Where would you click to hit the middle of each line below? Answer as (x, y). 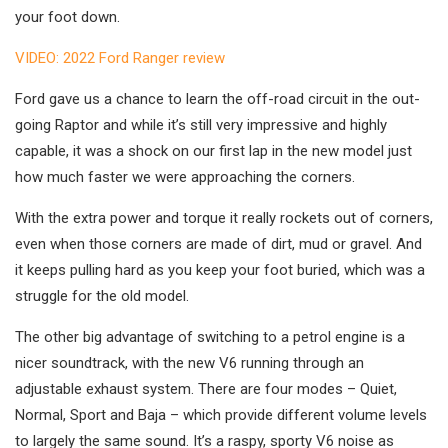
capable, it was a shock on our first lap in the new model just (213, 151)
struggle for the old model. (102, 296)
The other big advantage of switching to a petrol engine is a (210, 337)
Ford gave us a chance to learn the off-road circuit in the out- (217, 99)
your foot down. (67, 17)
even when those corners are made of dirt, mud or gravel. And (218, 244)
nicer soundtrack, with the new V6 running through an (189, 363)
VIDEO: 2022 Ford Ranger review (120, 58)
